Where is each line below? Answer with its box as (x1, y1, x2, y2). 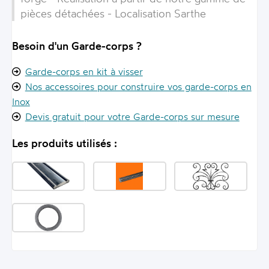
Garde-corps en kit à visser (25, 65, 143, 78)
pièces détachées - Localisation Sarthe (20, 6, 206, 20)
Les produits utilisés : (11, 136, 117, 150)
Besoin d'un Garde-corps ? (11, 39, 142, 53)
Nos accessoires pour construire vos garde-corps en (25, 80, 252, 93)
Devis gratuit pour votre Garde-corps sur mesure (25, 110, 240, 123)
